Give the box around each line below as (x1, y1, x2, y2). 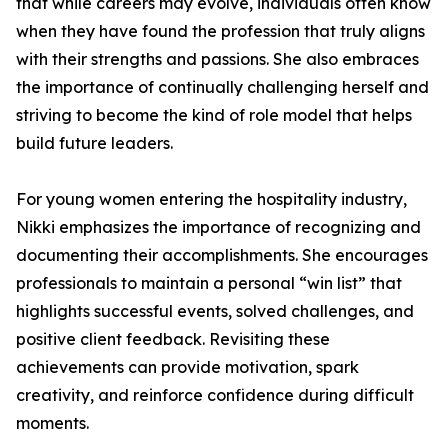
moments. (16, 413, 89, 433)
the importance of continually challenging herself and (16, 77, 429, 97)
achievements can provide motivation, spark (16, 357, 359, 377)
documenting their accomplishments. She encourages (16, 245, 428, 265)
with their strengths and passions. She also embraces (16, 49, 419, 69)
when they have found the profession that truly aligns (16, 21, 425, 41)
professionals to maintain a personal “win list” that (16, 273, 402, 293)
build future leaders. (16, 133, 173, 153)
